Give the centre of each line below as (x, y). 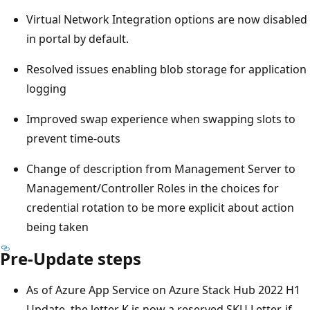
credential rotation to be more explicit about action (160, 207)
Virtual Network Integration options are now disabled (167, 19)
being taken (57, 227)
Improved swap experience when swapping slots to (161, 119)
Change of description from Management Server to (161, 168)
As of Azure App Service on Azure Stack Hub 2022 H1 (163, 290)
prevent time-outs (73, 138)
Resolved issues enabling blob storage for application (166, 69)
